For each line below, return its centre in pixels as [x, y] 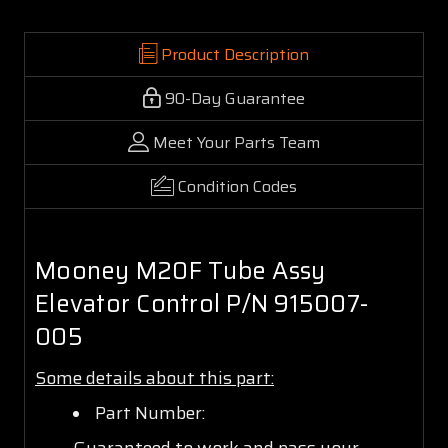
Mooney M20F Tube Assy [180, 270]
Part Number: [149, 412]
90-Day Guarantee [235, 98]
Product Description [235, 54]
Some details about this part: [154, 377]
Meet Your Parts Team [236, 142]
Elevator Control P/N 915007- [201, 303]
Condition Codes [237, 186]
